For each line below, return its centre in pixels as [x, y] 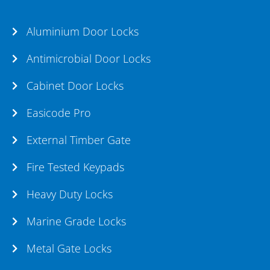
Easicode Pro [58, 113]
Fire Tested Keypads [75, 167]
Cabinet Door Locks [75, 86]
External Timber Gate [78, 140]
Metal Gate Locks [69, 249]
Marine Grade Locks [76, 221]
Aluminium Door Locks [82, 32]
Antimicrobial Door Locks [88, 59]
